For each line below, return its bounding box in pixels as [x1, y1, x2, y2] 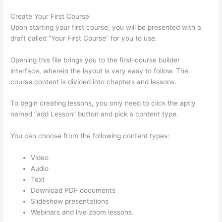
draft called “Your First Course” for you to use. [10, 34, 158, 42]
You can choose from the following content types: [10, 132, 170, 140]
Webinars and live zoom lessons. [31, 208, 134, 217]
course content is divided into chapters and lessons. [10, 77, 177, 86]
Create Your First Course [10, 12, 90, 20]
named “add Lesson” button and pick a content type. [10, 110, 179, 118]
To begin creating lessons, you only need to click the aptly [10, 99, 196, 108]
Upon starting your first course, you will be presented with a [10, 23, 202, 31]
